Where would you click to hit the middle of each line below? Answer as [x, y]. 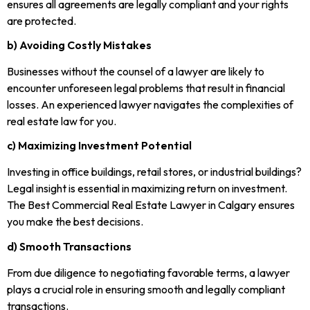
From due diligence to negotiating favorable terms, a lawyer [148, 272]
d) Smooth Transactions [69, 246]
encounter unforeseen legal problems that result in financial [146, 88]
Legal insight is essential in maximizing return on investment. [147, 189]
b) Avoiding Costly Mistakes [79, 45]
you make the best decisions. [75, 222]
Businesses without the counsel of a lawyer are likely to [136, 72]
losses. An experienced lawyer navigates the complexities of [150, 105]
